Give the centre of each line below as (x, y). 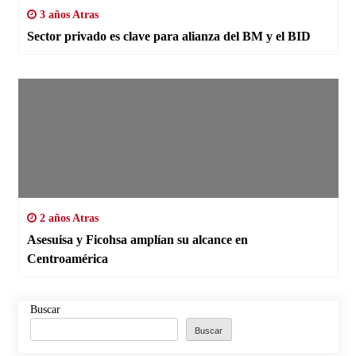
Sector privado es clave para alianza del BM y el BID (168, 37)
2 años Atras (67, 219)
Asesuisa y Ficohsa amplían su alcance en (137, 240)
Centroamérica (67, 259)
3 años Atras (67, 15)
